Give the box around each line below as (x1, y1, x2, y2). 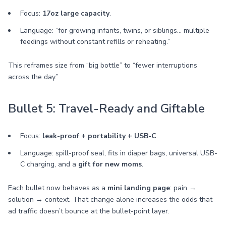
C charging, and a (20, 159, 78, 169)
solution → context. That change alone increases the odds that (8, 195, 212, 204)
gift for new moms (78, 159, 142, 169)
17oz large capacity (42, 9, 109, 18)
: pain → (170, 183, 196, 193)
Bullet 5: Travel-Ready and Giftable (8, 100, 205, 117)
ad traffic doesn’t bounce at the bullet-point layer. (8, 206, 169, 216)
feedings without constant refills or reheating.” (20, 37, 170, 46)
